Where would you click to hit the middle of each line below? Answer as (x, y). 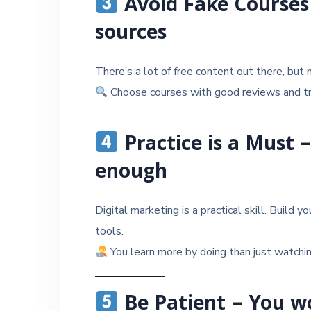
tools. (109, 232)
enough (131, 174)
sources (131, 35)
